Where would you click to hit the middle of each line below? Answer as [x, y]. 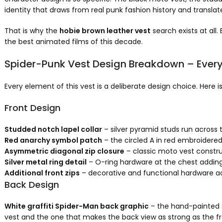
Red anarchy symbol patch [53, 140]
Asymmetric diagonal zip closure [64, 151]
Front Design [32, 108]
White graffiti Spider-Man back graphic [76, 206]
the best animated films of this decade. [73, 42]
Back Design [31, 185]
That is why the [32, 31]
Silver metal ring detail [45, 162]
